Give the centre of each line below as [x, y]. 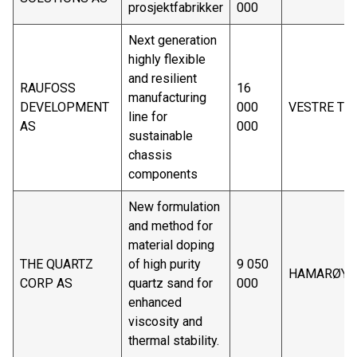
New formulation [174, 207]
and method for [171, 226]
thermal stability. [174, 341]
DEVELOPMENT [65, 108]
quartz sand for [171, 284]
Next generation [173, 41]
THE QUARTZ [57, 265]
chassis [150, 155]
